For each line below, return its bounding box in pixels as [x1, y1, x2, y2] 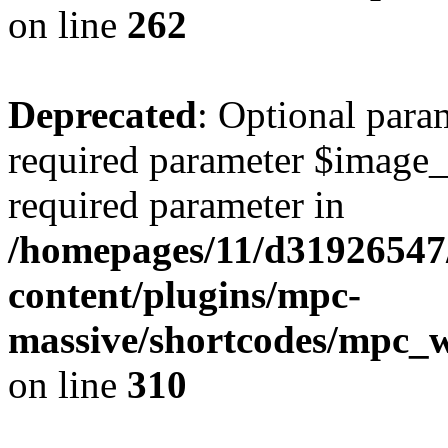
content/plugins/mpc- [8, 273, 361, 316]
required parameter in [8, 183, 345, 226]
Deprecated [8, 93, 197, 136]
